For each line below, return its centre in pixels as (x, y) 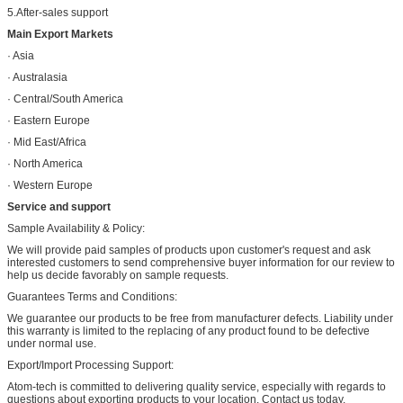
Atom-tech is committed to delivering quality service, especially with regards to (197, 386)
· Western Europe (50, 185)
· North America (45, 163)
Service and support (59, 206)
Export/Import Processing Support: (90, 365)
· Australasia (37, 77)
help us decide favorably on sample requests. (118, 275)
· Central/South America (65, 99)
